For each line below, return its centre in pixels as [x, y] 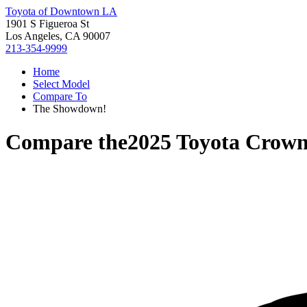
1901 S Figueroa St [47, 24]
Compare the [66, 142]
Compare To [60, 96]
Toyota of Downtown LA [61, 11]
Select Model [61, 84]
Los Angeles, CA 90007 [58, 36]
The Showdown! [70, 109]
